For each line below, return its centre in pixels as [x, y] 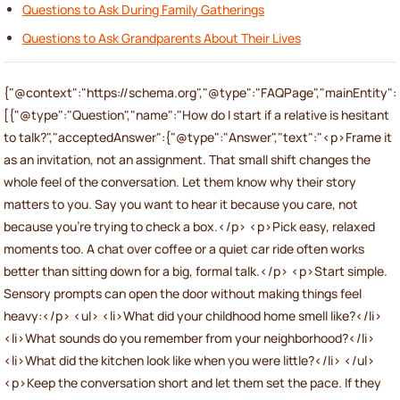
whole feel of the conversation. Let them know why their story [180, 181]
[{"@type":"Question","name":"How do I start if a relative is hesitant [196, 114]
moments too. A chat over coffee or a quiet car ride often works [184, 248]
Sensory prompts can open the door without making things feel [183, 293]
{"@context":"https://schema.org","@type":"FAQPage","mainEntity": [200, 92]
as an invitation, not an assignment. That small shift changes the [187, 159]
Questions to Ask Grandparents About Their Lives [162, 37]
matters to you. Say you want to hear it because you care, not [181, 204]
